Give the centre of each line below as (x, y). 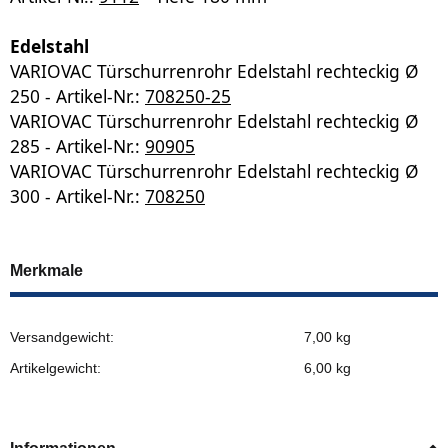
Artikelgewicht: (55, 367)
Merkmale (46, 270)
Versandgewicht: (62, 336)
